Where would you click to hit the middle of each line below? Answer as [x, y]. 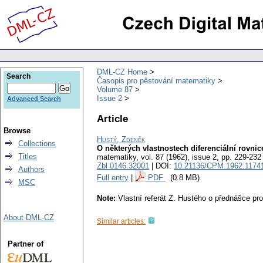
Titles [28, 156]
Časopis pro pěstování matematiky [156, 80]
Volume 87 [115, 89]
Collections [37, 144]
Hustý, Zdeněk [121, 140]
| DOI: [161, 166]
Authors [31, 169]
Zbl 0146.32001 [123, 166]
